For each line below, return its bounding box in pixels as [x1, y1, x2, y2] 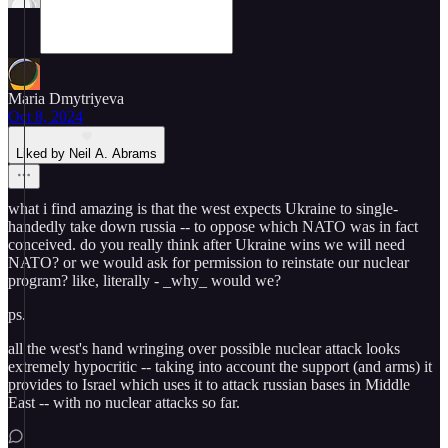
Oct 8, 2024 [8, 108, 83, 125]
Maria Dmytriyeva [8, 90, 124, 107]
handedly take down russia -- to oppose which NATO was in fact [8, 218, 418, 235]
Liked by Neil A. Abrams [16, 146, 157, 161]
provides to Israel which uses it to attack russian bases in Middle [8, 376, 410, 393]
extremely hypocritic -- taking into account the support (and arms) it [8, 358, 432, 375]
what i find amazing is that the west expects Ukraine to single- [8, 200, 398, 217]
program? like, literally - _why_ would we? [8, 272, 281, 289]
